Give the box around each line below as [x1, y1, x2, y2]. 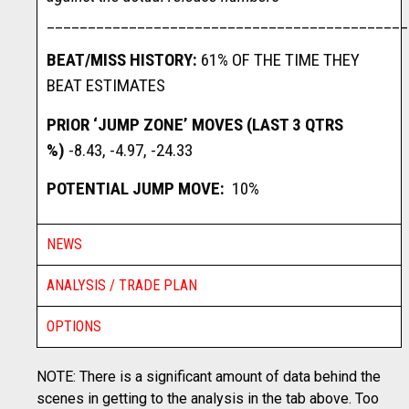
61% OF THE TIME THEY [197, 49, 360, 71]
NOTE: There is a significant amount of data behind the [37, 368, 381, 386]
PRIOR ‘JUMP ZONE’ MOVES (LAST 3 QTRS [47, 113, 343, 135]
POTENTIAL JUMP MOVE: [47, 177, 228, 199]
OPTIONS [47, 318, 101, 336]
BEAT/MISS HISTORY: [47, 49, 197, 71]
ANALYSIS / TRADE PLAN [47, 277, 197, 295]
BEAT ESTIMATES [47, 75, 165, 97]
